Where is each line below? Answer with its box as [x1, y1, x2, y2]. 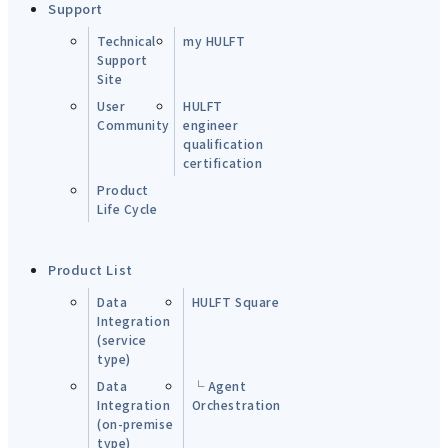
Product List [48, 260, 133, 280]
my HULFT [183, 32, 246, 50]
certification [183, 154, 263, 172]
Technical [97, 32, 157, 50]
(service [97, 331, 147, 349]
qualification [183, 135, 264, 153]
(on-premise [97, 415, 174, 433]
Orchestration [191, 396, 281, 414]
